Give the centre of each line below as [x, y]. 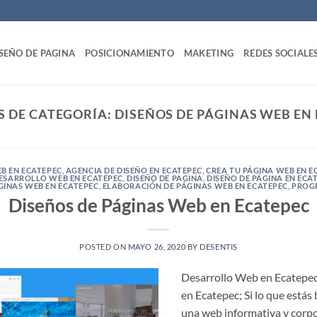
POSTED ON [104, 246]
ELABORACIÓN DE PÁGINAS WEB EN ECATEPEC [195, 186]
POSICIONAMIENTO [129, 53]
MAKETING [209, 53]
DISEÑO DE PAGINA [165, 178]
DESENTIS [219, 246]
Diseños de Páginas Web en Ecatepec [158, 205]
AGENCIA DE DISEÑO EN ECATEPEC [134, 171]
